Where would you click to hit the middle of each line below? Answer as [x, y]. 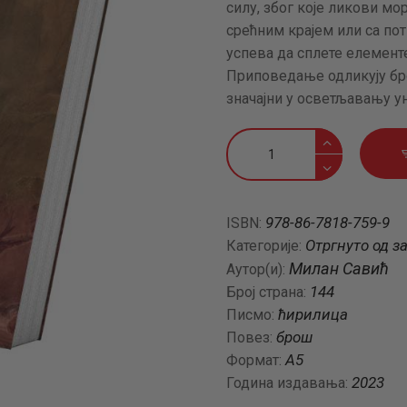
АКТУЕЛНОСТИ [143, 26]
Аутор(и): [258, 270]
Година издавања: [289, 383]
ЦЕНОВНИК [113, 79]
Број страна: [268, 293]
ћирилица [313, 315]
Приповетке [268, 140]
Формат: [256, 361]
